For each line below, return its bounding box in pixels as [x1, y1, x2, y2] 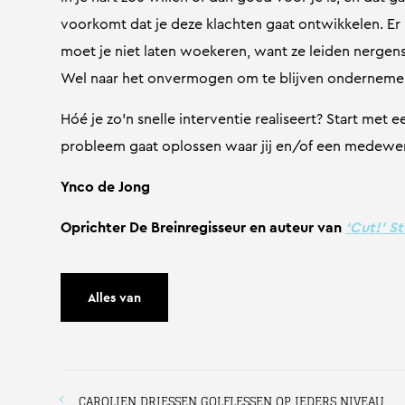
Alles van [88, 288, 142, 306]
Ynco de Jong [61, 176, 151, 197]
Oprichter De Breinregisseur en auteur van [61, 217, 343, 238]
